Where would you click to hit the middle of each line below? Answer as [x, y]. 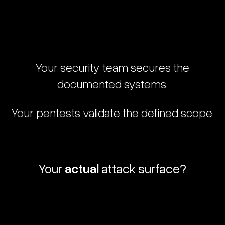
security [80, 67]
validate [101, 112]
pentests [58, 112]
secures [151, 67]
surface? [162, 168]
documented [89, 83]
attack [119, 168]
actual [82, 168]
